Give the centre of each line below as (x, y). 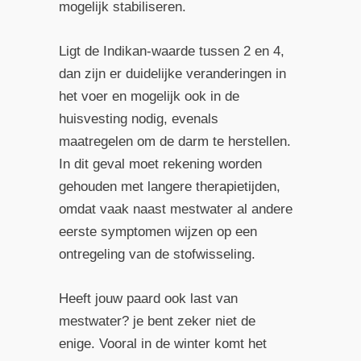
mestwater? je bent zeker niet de (157, 322)
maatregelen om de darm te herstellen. (174, 141)
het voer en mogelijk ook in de (149, 96)
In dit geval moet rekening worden (160, 164)
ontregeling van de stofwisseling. (157, 254)
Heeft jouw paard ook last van (148, 299)
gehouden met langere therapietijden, (169, 186)
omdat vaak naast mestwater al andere (175, 209)
